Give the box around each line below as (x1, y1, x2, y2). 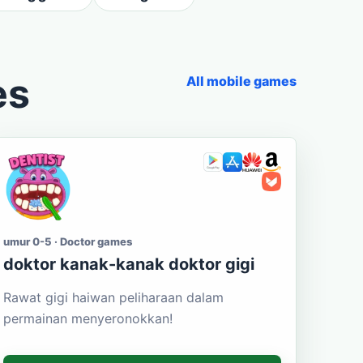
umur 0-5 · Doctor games (2, 235, 132, 248)
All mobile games (186, 73, 297, 89)
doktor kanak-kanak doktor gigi (2, 254, 254, 274)
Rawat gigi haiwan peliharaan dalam (2, 289, 224, 305)
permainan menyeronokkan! (2, 310, 173, 327)
